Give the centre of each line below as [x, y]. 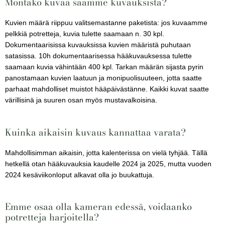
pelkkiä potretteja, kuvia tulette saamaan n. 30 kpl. [85, 34]
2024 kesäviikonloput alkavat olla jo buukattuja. [81, 175]
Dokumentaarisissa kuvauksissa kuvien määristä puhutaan [98, 45]
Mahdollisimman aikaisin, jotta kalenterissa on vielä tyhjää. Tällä [106, 153]
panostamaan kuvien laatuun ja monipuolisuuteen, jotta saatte [103, 78]
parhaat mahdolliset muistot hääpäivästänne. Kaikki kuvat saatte [107, 89]
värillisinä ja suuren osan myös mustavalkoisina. [82, 100]
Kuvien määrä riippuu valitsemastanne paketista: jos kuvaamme [106, 23]
